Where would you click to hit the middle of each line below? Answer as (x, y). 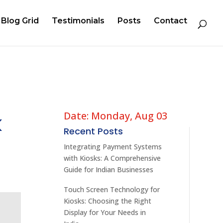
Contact (170, 20)
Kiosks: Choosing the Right (108, 201)
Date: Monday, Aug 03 (116, 115)
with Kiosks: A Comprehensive (112, 158)
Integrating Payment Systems (113, 146)
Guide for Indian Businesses (109, 169)
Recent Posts (94, 131)
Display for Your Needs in (105, 212)
